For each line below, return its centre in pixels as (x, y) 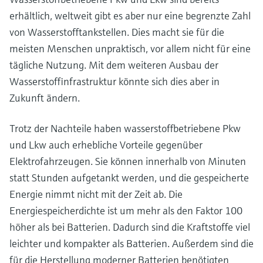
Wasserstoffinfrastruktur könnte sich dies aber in (114, 81)
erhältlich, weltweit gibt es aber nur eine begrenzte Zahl (130, 15)
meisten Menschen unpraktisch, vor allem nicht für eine (130, 48)
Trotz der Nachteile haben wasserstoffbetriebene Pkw (125, 128)
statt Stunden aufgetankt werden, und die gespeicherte (129, 177)
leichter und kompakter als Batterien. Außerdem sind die (131, 243)
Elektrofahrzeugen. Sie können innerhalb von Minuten (128, 161)
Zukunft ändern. (45, 97)
